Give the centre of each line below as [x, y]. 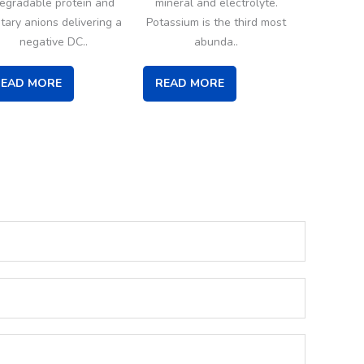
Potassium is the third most [216, 22]
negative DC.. [54, 41]
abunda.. [216, 41]
